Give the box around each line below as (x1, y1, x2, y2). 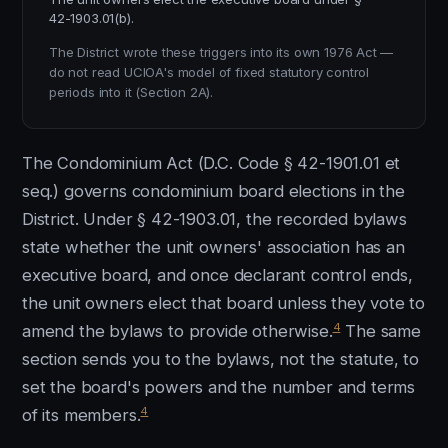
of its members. (22, 405, 141, 425)
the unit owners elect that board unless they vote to (22, 293, 426, 313)
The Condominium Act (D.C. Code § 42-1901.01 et (22, 153, 401, 173)
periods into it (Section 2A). (49, 84, 214, 100)
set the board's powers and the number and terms (22, 377, 416, 397)
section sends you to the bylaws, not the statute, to (22, 349, 420, 369)
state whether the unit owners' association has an (22, 237, 405, 257)
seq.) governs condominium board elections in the (22, 181, 405, 201)
